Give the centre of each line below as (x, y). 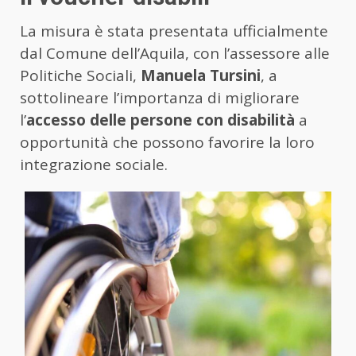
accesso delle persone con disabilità (161, 120)
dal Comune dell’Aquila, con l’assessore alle (175, 54)
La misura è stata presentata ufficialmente (174, 31)
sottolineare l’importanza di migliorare (160, 98)
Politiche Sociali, (80, 76)
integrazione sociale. (94, 165)
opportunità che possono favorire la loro (167, 143)
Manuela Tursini (201, 76)
